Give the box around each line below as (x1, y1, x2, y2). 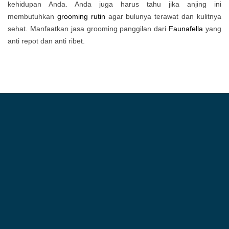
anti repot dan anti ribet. (8, 37, 85, 45)
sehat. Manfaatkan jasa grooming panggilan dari (8, 25, 169, 33)
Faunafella (169, 25, 203, 33)
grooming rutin (57, 12, 105, 20)
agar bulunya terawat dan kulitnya (105, 12, 222, 20)
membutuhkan (8, 12, 57, 20)
